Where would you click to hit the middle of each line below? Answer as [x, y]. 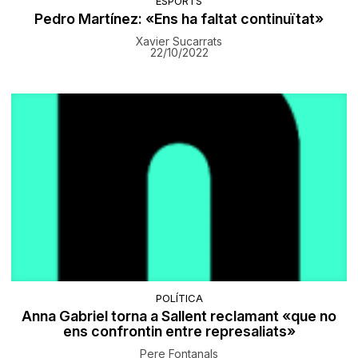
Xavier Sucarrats [179, 42]
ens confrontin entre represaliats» [179, 331]
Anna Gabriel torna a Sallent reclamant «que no [179, 316]
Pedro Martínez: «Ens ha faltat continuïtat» [179, 19]
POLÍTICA [179, 298]
